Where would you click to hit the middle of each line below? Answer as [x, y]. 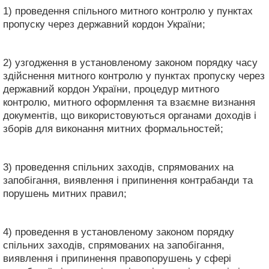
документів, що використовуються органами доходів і [130, 115]
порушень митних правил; [65, 193]
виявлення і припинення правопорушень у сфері [117, 258]
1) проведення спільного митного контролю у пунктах [128, 11]
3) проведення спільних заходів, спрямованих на [118, 167]
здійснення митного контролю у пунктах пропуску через [134, 76]
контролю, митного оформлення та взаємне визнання [129, 102]
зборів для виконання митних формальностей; [113, 128]
